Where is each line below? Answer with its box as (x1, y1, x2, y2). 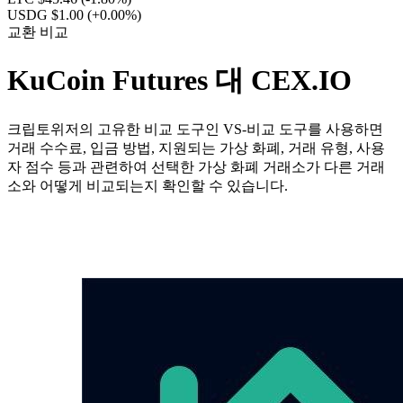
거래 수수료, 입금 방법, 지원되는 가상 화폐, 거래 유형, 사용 (7, 139, 385, 156)
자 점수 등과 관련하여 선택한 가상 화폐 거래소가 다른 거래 (7, 158, 385, 175)
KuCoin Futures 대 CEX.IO (7, 64, 352, 97)
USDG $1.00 (7, 7, 87, 22)
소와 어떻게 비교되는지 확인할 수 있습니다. (7, 177, 288, 193)
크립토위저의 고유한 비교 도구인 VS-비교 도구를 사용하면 (7, 121, 383, 137)
